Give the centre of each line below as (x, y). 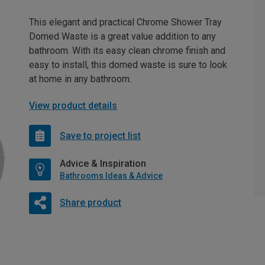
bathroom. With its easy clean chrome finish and (127, 51)
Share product (90, 202)
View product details (73, 106)
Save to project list (100, 135)
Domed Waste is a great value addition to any (122, 36)
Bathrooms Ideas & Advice (111, 176)
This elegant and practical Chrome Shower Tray (125, 22)
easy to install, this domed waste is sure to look (128, 65)
